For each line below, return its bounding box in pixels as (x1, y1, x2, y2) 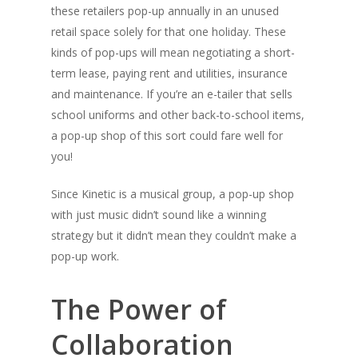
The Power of (51, 291, 226, 328)
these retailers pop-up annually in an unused (51, 3, 279, 18)
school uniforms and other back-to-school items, (51, 107, 304, 122)
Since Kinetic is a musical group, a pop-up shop (51, 186, 294, 201)
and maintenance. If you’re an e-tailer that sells (51, 86, 292, 101)
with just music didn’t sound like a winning (51, 207, 266, 222)
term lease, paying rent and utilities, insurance (51, 66, 288, 81)
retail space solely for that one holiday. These (51, 24, 286, 39)
